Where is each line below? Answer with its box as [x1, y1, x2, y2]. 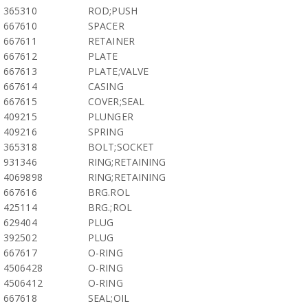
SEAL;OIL [88, 291, 129, 305]
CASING [88, 80, 124, 93]
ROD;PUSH [88, 4, 137, 17]
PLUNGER [88, 110, 133, 123]
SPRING [88, 125, 124, 138]
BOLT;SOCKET [88, 140, 155, 153]
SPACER [88, 19, 124, 32]
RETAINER [88, 34, 135, 47]
